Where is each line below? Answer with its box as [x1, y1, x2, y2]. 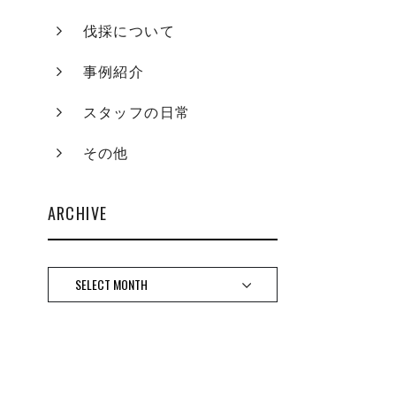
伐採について [82, 24, 175, 39]
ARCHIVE [47, 202, 108, 225]
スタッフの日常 [82, 105, 191, 120]
